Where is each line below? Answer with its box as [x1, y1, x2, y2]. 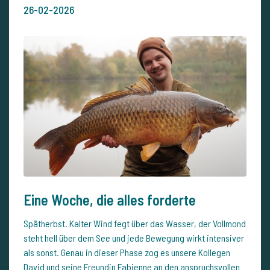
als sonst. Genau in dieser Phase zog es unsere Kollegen [24, 246, 230, 258]
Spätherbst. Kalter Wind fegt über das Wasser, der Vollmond [24, 217, 246, 229]
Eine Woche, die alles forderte [24, 190, 196, 209]
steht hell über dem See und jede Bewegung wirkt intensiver [24, 231, 244, 243]
